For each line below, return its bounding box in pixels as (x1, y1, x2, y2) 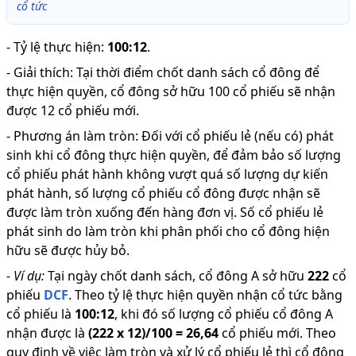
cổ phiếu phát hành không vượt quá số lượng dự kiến (6, 165, 328, 183)
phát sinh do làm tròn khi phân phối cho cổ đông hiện (6, 222, 330, 240)
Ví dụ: (14, 267, 44, 284)
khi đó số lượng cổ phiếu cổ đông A (121, 305, 333, 323)
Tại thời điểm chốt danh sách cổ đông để (76, 64, 319, 81)
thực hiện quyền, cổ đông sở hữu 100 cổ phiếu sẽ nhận (6, 83, 335, 100)
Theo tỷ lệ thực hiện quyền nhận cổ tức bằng (75, 286, 342, 304)
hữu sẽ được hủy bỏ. (6, 242, 130, 259)
